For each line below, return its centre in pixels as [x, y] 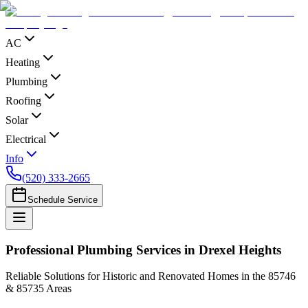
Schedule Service [63, 200]
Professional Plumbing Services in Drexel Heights [143, 250]
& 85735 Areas [38, 289]
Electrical [26, 139]
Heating [23, 62]
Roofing [23, 101]
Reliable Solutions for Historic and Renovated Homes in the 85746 [151, 276]
